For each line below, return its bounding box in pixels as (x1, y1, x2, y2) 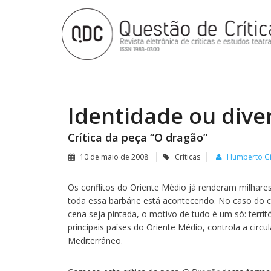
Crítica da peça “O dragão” (68, 130, 207, 145)
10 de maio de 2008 (78, 152, 150, 162)
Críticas (175, 152, 200, 162)
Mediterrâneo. (68, 235, 123, 246)
